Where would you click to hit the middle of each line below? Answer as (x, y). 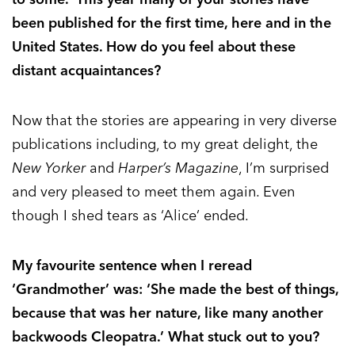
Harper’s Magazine (178, 168)
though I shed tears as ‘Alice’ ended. (130, 216)
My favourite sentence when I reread (132, 265)
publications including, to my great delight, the (165, 144)
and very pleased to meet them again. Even (153, 192)
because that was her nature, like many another (168, 313)
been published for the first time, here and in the (172, 23)
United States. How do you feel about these (154, 47)
